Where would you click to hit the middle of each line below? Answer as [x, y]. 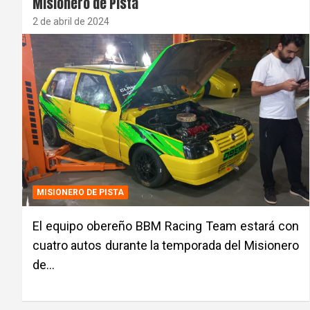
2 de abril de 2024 [71, 21]
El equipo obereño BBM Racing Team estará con [166, 226]
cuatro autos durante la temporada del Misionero [166, 245]
